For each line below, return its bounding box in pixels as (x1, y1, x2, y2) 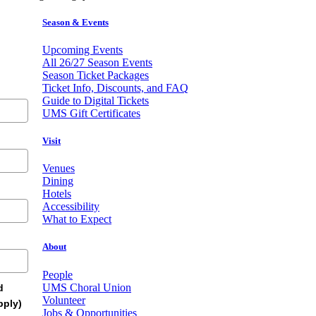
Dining (42, 175, 73, 188)
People (42, 268, 73, 281)
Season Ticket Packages (42, 68, 149, 81)
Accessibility (42, 200, 99, 213)
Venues (42, 162, 75, 175)
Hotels (42, 188, 71, 200)
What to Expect (42, 213, 111, 226)
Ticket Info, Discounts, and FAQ (42, 81, 188, 94)
